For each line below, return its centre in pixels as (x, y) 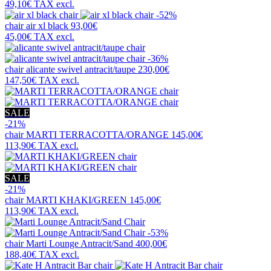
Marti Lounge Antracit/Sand (80, 244)
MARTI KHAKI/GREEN (77, 200)
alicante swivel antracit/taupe (81, 70)
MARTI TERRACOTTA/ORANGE (97, 135)
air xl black (47, 26)
